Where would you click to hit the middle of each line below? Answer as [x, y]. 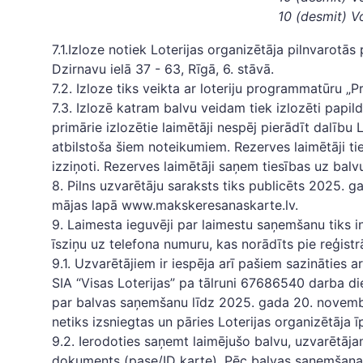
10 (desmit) [314, 16]
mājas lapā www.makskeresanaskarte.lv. [175, 205]
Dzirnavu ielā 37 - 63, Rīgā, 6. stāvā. [163, 69]
